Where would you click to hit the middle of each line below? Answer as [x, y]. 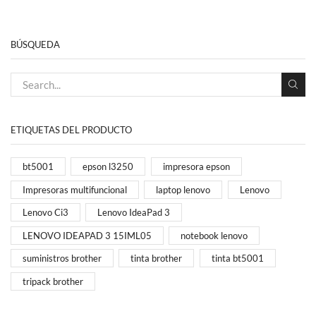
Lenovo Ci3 [45, 213]
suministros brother [62, 259]
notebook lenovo [214, 235]
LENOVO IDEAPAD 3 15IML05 [87, 235]
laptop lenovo [183, 189]
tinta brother [157, 259]
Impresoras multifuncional [75, 189]
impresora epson [196, 167]
